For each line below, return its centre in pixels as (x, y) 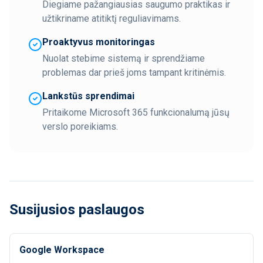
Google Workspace (62, 250)
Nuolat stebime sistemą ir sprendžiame (124, 58)
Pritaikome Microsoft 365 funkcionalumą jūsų (136, 112)
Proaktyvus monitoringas (99, 42)
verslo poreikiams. (80, 127)
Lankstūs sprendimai (88, 96)
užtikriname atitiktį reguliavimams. (112, 18)
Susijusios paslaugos (77, 210)
